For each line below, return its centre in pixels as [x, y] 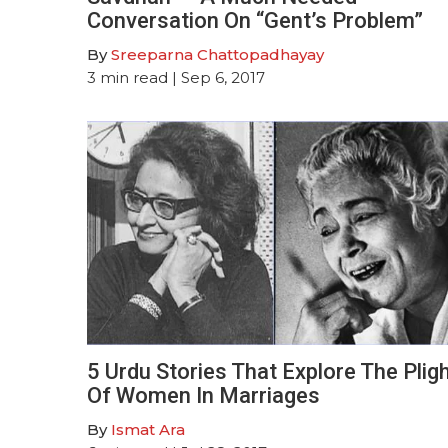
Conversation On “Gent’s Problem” [255, 20]
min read [134, 77]
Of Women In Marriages [203, 395]
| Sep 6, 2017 [216, 77]
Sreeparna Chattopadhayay [217, 54]
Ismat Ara [148, 429]
